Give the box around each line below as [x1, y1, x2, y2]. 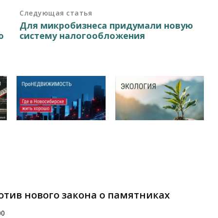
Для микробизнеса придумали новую [19, 19, 194, 31]
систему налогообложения [19, 29, 145, 41]
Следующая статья [19, 8, 92, 18]
